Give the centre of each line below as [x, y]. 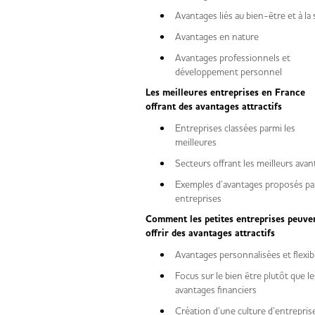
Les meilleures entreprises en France [225, 93]
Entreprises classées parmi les [235, 128]
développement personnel [234, 72]
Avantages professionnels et [233, 58]
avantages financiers [221, 290]
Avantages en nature [223, 37]
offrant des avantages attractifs [217, 107]
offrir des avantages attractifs [213, 233]
